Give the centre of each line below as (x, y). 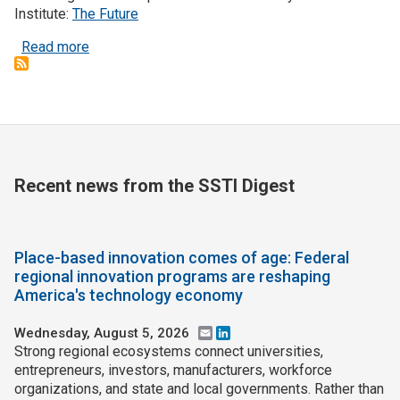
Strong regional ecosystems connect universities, (169, 351)
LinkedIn (257, 333)
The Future (105, 14)
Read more (55, 47)
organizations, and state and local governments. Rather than (199, 388)
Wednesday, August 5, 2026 (102, 333)
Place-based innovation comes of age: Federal (182, 257)
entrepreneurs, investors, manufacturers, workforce (173, 370)
